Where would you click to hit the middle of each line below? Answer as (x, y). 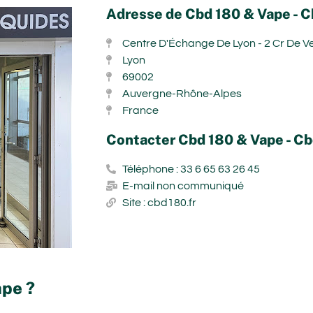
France (140, 110)
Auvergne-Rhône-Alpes (182, 93)
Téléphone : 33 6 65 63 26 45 (191, 169)
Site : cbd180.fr (159, 202)
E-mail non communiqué (183, 185)
